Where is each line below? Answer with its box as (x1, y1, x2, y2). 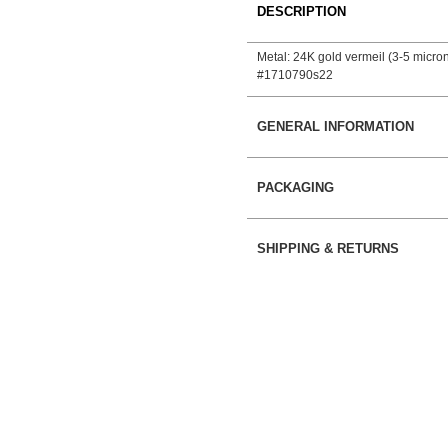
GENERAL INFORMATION (257, 118, 415, 134)
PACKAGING (257, 179, 335, 195)
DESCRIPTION (257, 3, 347, 19)
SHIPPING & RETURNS (257, 240, 400, 256)
